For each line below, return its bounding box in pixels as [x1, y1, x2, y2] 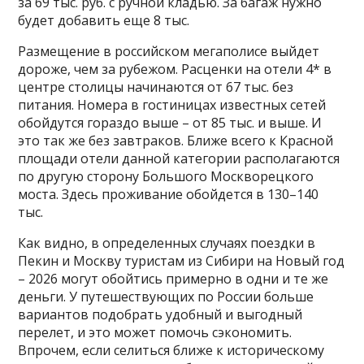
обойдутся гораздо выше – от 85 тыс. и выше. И [18, 114, 323, 132]
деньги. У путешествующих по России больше [18, 288, 314, 306]
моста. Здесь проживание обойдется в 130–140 [18, 185, 319, 204]
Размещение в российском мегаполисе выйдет [18, 42, 320, 61]
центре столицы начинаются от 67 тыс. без [18, 78, 294, 97]
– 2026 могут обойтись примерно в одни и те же [18, 270, 329, 288]
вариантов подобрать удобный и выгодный [18, 305, 303, 324]
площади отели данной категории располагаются [18, 149, 340, 168]
